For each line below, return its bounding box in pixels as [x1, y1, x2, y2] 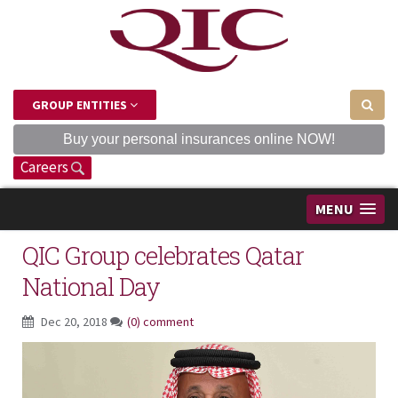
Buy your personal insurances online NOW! [63, 131, 335, 147]
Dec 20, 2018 [38, 313, 110, 330]
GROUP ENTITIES [32, 96, 130, 113]
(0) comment [127, 313, 194, 330]
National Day [22, 269, 160, 303]
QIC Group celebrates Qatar [22, 238, 304, 272]
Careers [20, 156, 71, 177]
